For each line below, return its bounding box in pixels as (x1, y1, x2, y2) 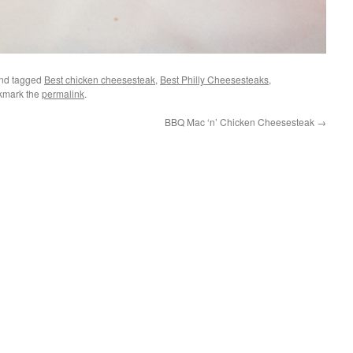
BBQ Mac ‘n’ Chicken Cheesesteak (165, 115, 317, 128)
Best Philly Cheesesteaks (160, 72, 269, 86)
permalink (42, 87, 84, 100)
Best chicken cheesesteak (44, 72, 155, 86)
